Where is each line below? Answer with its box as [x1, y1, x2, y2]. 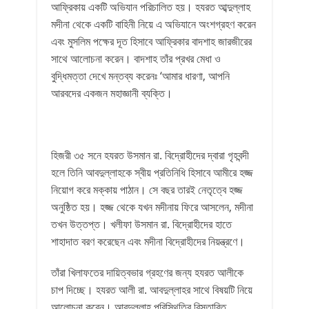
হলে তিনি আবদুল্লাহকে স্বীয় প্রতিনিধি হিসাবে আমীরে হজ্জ [51, 165, 253, 180]
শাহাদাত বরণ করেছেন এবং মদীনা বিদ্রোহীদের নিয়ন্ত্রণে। [51, 234, 245, 249]
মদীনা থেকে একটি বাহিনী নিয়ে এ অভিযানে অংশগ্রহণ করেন [51, 17, 256, 32]
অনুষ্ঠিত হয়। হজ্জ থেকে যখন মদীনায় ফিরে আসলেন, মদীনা [51, 199, 253, 215]
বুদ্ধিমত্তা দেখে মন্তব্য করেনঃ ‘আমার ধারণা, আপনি [51, 68, 230, 83]
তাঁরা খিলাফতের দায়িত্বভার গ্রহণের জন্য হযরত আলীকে [51, 265, 243, 280]
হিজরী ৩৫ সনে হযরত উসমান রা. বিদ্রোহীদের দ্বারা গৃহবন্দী [51, 148, 249, 163]
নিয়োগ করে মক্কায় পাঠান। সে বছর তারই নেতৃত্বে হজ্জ [51, 182, 243, 197]
